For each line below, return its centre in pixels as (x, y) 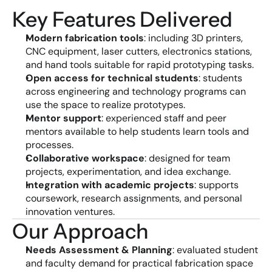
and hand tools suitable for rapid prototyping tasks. (140, 65)
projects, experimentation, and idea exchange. (128, 172)
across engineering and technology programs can (136, 91)
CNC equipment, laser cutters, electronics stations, (139, 51)
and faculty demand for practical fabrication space (139, 263)
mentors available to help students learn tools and (137, 131)
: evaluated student (215, 250)
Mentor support (63, 118)
